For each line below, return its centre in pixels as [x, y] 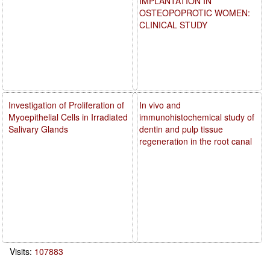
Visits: [22, 251]
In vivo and [160, 105]
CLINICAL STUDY [174, 24]
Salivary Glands [38, 129]
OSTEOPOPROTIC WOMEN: [195, 12]
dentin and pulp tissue [181, 129]
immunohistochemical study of [197, 117]
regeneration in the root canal [196, 141]
